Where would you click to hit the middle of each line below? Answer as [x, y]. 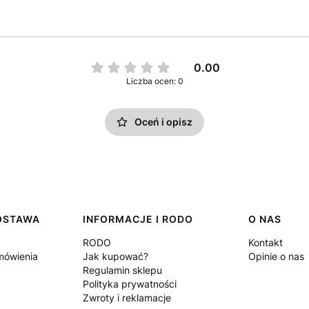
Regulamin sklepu [122, 270]
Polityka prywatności [130, 284]
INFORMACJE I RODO [138, 219]
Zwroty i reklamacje [127, 298]
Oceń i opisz [163, 122]
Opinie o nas [276, 257]
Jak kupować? [116, 257]
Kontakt [266, 243]
